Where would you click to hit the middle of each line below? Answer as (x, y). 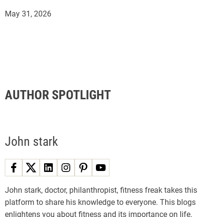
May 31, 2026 (28, 14)
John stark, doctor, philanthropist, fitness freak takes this (101, 190)
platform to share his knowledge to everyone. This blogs (100, 202)
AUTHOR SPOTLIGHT (58, 95)
